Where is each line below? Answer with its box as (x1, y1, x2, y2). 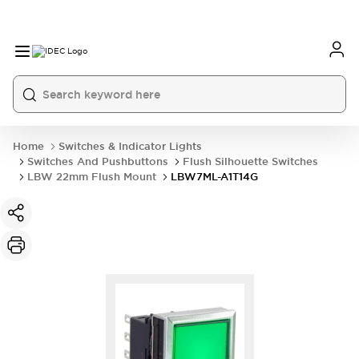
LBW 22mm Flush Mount (27, 170, 156, 184)
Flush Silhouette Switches (183, 155, 318, 168)
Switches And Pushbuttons (27, 155, 168, 168)
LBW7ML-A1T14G (171, 170, 258, 184)
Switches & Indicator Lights (58, 139, 202, 153)
